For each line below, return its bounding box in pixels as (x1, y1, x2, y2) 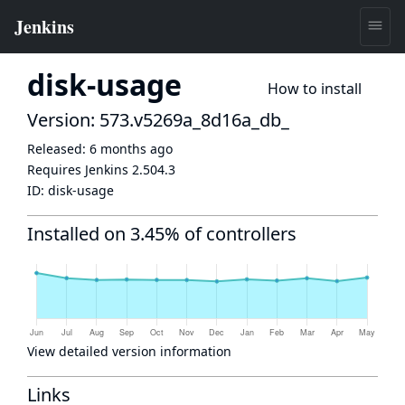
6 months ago (89, 140, 173, 157)
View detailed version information (27, 343, 231, 360)
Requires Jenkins (27, 161, 132, 178)
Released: (27, 140, 89, 157)
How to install (268, 79, 362, 99)
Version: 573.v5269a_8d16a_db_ (27, 108, 289, 132)
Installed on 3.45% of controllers (27, 221, 297, 246)
